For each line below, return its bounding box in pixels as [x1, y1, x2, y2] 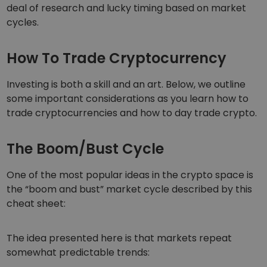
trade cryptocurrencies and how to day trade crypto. [7, 106, 257, 120]
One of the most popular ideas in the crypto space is [7, 168, 254, 182]
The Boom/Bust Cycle [7, 139, 164, 159]
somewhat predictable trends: [7, 246, 150, 260]
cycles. [7, 15, 42, 30]
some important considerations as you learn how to [7, 92, 249, 106]
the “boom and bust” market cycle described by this [7, 182, 253, 197]
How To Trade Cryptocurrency [7, 48, 227, 69]
